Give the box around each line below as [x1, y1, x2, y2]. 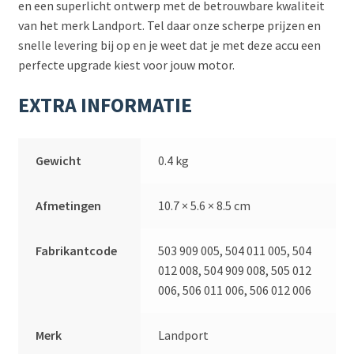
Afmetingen [36, 197, 102, 213]
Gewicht [36, 152, 82, 168]
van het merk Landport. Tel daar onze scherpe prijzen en [17, 17, 321, 34]
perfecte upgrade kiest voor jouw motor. [17, 57, 235, 73]
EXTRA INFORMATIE [17, 92, 192, 118]
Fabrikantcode [36, 242, 118, 258]
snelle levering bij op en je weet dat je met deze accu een [17, 37, 321, 54]
